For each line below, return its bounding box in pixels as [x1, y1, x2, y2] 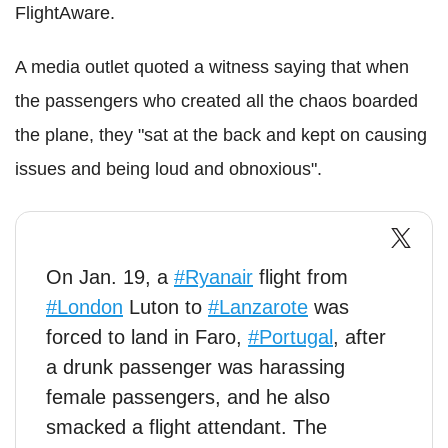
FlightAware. [15, 3, 115, 24]
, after [333, 326, 386, 349]
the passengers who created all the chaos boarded [15, 91, 418, 112]
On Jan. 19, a [46, 266, 174, 289]
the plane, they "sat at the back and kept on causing [15, 125, 427, 146]
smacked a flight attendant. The [46, 416, 327, 439]
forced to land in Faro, [46, 326, 248, 349]
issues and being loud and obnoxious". [15, 159, 322, 180]
